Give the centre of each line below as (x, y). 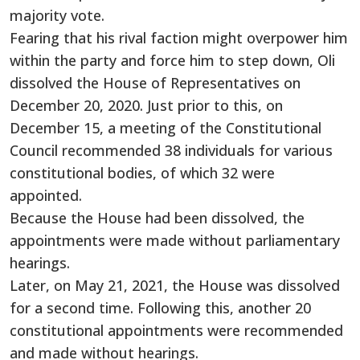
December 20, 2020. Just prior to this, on (146, 105)
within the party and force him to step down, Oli (172, 60)
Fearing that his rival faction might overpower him (179, 37)
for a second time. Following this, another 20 (160, 307)
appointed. (46, 195)
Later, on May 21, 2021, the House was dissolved (175, 285)
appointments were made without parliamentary (175, 240)
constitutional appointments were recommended (176, 330)
